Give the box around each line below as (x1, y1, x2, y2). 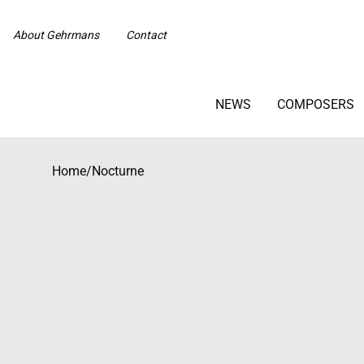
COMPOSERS (276, 97, 354, 112)
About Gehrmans (13, 28, 99, 42)
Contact (126, 28, 167, 42)
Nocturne (92, 163, 144, 179)
